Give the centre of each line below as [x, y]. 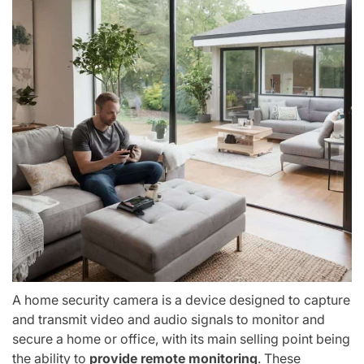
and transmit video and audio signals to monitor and [169, 319]
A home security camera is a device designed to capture [181, 299]
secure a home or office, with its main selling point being [181, 338]
